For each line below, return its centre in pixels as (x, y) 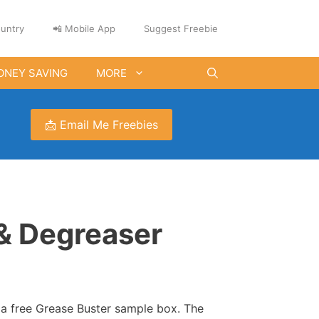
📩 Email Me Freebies (102, 124)
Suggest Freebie (181, 28)
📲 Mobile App (84, 28)
